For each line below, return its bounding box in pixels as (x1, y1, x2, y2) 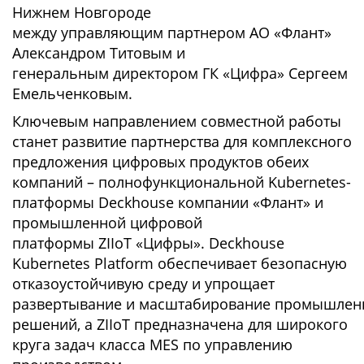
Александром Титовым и (12, 43, 185, 63)
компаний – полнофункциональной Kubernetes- (12, 172, 351, 192)
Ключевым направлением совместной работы (12, 111, 341, 131)
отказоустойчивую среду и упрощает (12, 274, 275, 293)
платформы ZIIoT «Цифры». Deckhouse (12, 233, 284, 253)
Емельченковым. (12, 84, 132, 103)
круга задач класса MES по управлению (12, 335, 292, 354)
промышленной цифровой (12, 213, 202, 232)
